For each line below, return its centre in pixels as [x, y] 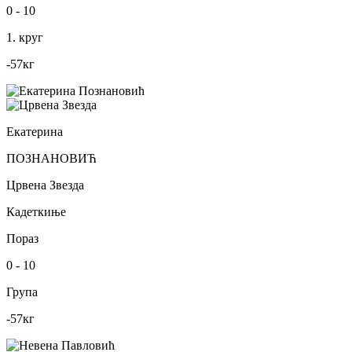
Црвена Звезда [45, 185]
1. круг [25, 37]
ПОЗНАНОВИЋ [51, 158]
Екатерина [35, 131]
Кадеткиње [36, 211]
